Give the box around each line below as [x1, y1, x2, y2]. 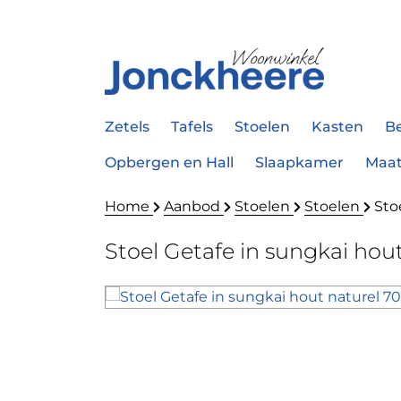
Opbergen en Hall [105, 154, 234, 172]
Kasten [311, 118, 363, 136]
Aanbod [164, 198, 224, 216]
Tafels [171, 118, 213, 136]
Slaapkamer [255, 154, 344, 172]
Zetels [105, 118, 149, 136]
